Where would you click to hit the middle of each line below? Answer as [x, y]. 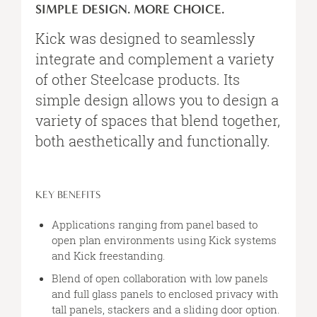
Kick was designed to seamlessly [145, 38]
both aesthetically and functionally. [153, 140]
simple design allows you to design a [157, 99]
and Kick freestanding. [108, 255]
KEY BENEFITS [68, 194]
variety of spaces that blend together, [158, 120]
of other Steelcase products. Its [138, 79]
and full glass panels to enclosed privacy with [165, 293]
